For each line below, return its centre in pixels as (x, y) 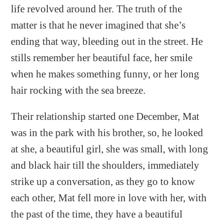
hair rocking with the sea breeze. (78, 90)
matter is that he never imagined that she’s (98, 25)
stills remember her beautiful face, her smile (102, 57)
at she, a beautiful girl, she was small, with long (110, 149)
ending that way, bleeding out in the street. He (107, 41)
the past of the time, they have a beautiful (97, 214)
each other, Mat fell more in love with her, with (109, 198)
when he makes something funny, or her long (105, 74)
